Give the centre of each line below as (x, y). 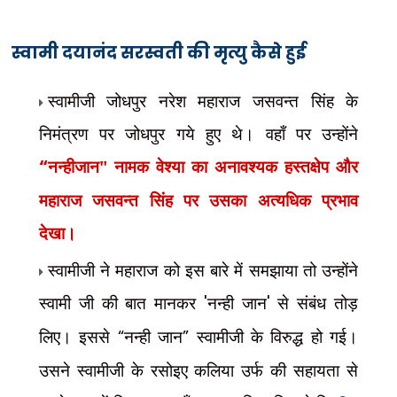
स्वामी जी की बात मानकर (121, 303)
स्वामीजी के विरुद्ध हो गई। (277, 336)
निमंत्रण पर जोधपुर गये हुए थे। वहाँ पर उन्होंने (198, 133)
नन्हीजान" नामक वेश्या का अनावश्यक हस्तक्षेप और (203, 166)
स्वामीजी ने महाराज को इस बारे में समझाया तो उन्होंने (203, 270)
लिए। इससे (78, 336)
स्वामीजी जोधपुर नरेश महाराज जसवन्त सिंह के (203, 101)
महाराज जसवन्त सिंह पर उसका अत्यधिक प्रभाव (198, 200)
